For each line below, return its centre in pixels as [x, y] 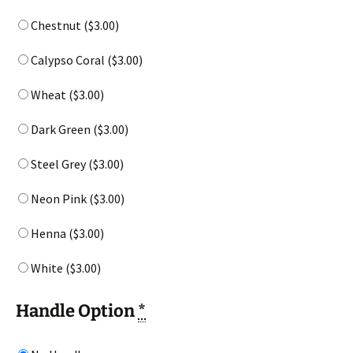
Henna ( [51, 233]
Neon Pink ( [61, 198]
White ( [49, 268]
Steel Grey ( [61, 163]
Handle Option [77, 310]
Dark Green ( [63, 129]
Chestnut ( [58, 25]
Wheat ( [51, 94]
